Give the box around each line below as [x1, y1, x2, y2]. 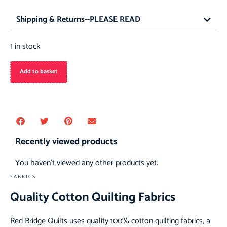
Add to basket [20, 67, 58, 77]
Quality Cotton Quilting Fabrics [10, 187, 175, 207]
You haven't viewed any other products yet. [15, 156, 158, 170]
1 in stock [10, 40, 41, 53]
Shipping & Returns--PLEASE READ [16, 13, 140, 26]
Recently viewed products [15, 134, 118, 149]
